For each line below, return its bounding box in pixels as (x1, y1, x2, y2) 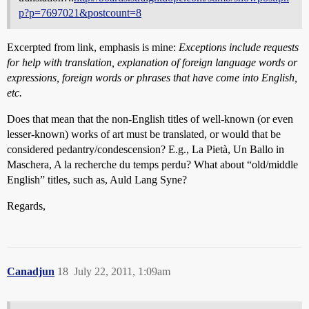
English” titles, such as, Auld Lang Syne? (7, 173, 187, 186)
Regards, (7, 199, 46, 212)
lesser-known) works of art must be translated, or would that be (7, 128, 281, 140)
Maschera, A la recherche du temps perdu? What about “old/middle (7, 158, 298, 170)
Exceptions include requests (179, 41, 299, 53)
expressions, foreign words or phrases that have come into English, (7, 71, 297, 83)
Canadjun (7, 265, 54, 277)
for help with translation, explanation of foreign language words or (7, 56, 297, 68)
